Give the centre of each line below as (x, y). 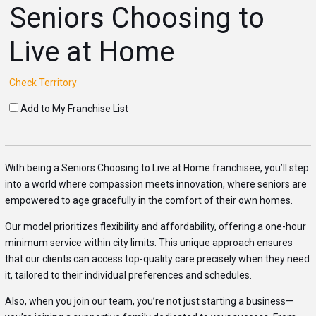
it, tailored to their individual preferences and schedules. (128, 275)
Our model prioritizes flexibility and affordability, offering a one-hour (155, 227)
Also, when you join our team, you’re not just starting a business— (149, 302)
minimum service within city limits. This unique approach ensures (148, 243)
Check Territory (43, 83)
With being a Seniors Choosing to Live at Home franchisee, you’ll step (157, 168)
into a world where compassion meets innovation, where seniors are (156, 184)
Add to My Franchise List (75, 109)
